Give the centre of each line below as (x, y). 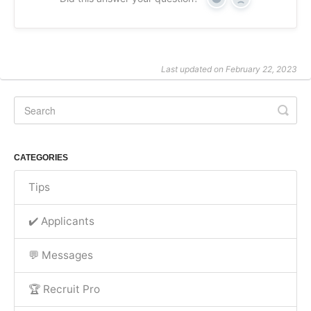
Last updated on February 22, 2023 (229, 69)
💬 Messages (61, 255)
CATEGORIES (41, 158)
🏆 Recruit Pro (64, 289)
